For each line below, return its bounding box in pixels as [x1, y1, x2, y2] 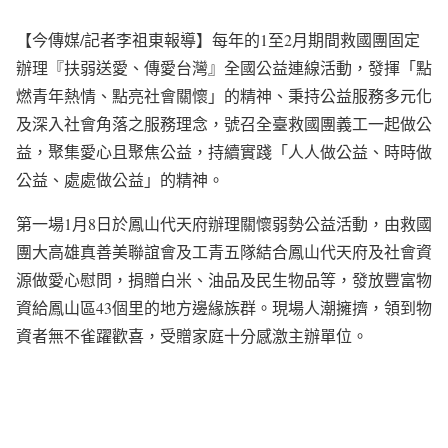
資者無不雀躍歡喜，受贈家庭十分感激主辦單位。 [16, 325, 368, 346]
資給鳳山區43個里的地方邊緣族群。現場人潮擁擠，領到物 [16, 297, 432, 318]
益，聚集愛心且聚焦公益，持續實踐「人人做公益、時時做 [16, 141, 432, 162]
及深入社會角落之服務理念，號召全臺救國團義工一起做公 [16, 113, 432, 134]
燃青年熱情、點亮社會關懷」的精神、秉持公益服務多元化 [16, 85, 432, 106]
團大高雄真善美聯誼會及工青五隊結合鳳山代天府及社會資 [16, 241, 432, 262]
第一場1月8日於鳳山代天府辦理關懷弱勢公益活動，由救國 [16, 213, 432, 234]
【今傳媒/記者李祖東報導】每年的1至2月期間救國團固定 [16, 29, 420, 50]
